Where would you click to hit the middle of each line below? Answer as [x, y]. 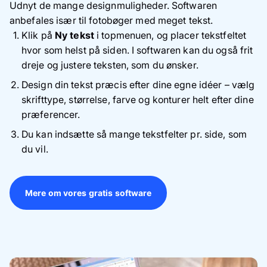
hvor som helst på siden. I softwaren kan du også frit [137, 50]
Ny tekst [74, 35]
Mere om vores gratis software [89, 193]
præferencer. [51, 114]
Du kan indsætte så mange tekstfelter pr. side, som [134, 134]
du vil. [35, 149]
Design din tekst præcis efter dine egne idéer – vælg [138, 84]
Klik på [38, 35]
